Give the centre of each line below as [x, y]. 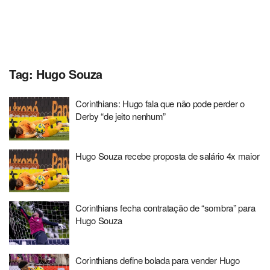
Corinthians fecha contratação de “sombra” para [165, 208]
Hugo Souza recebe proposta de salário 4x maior [168, 155]
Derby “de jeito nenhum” [121, 116]
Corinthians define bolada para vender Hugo [158, 260]
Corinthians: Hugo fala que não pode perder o [160, 103]
